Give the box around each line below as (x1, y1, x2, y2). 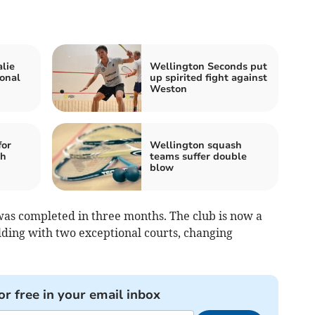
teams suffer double (150, 149, 247, 163)
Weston (150, 82, 187, 96)
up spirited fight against (150, 70, 267, 84)
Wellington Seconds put (150, 59, 267, 73)
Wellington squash (150, 138, 242, 152)
